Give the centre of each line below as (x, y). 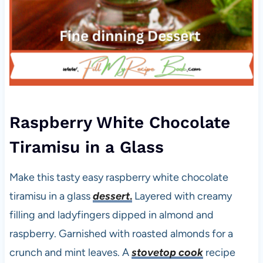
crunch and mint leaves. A (69, 253)
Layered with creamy (182, 196)
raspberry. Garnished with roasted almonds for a (121, 234)
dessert (111, 196)
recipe (219, 253)
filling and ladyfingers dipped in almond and (111, 215)
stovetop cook (167, 253)
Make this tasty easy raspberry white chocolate (119, 178)
